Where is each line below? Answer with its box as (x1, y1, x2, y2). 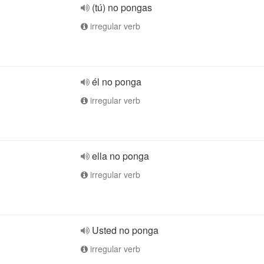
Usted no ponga (92, 223, 159, 237)
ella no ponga (92, 149, 149, 163)
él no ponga (92, 75, 141, 88)
